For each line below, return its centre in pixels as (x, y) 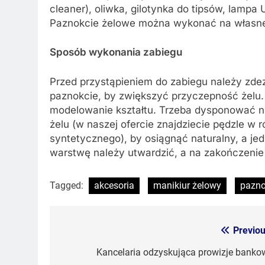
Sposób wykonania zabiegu (116, 52)
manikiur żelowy (187, 186)
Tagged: (68, 186)
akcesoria (114, 186)
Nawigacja (94, 234)
